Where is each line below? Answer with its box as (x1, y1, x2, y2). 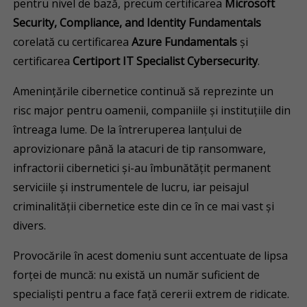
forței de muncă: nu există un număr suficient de (13, 267, 260, 282)
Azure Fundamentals (129, 34, 238, 49)
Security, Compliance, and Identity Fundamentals (13, 15, 262, 30)
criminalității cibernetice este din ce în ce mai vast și (13, 199, 275, 214)
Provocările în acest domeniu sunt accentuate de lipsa (13, 248, 288, 263)
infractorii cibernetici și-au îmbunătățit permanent (13, 160, 271, 175)
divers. (13, 218, 47, 233)
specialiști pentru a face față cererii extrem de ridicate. (13, 286, 290, 302)
